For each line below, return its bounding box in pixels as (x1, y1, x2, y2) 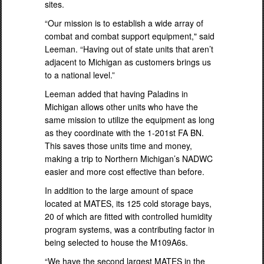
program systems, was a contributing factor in (45, 223, 214, 235)
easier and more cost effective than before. (45, 165, 204, 177)
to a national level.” (45, 68, 115, 81)
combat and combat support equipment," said (45, 29, 214, 42)
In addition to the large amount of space (45, 184, 193, 196)
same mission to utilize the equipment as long (45, 113, 214, 126)
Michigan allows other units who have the (45, 100, 198, 113)
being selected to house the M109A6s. (45, 236, 188, 248)
